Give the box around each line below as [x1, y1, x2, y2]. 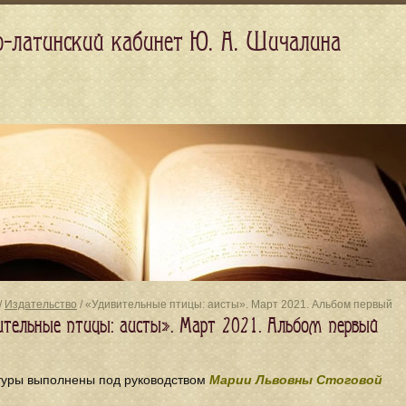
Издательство [5, 298, 77, 311]
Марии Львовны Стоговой [209, 372, 382, 387]
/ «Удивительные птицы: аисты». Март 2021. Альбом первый [77, 298, 392, 311]
